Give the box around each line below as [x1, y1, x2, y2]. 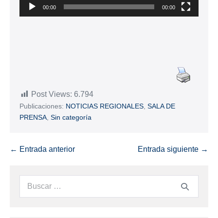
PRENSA [19, 113, 47, 122]
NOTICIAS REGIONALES [66, 102, 144, 110]
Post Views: [31, 90, 72, 99]
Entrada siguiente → [138, 145, 208, 154]
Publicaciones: [19, 102, 64, 110]
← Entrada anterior [10, 145, 75, 154]
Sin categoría [51, 113, 91, 122]
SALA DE [147, 102, 175, 110]
